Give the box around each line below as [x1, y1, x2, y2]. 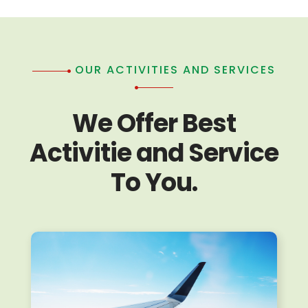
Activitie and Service [30, 135, 278, 170]
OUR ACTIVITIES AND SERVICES [71, 61, 276, 78]
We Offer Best [72, 105, 236, 141]
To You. [111, 164, 197, 200]
